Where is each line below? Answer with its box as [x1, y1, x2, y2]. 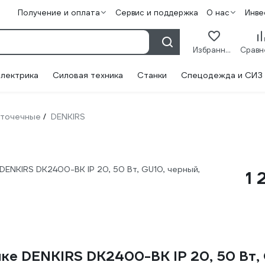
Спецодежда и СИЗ [181, 70, 263, 80]
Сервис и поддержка [115, 8, 198, 18]
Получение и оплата [17, 8, 100, 18]
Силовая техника [53, 70, 123, 80]
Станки [137, 70, 167, 80]
